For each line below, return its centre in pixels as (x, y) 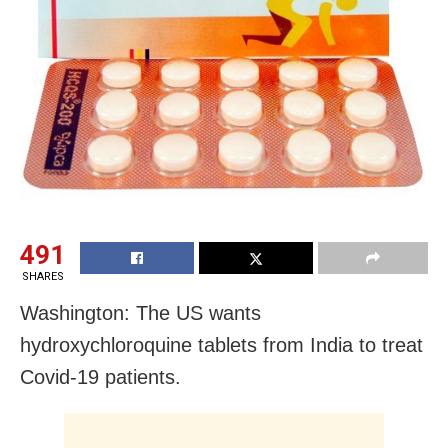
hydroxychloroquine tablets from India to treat (221, 344)
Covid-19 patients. (100, 376)
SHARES (42, 276)
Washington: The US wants (140, 312)
